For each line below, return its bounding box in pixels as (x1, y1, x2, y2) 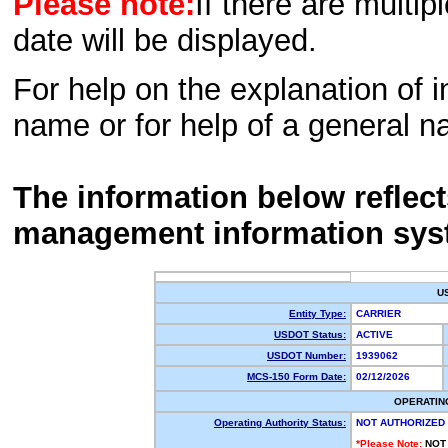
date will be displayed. (13, 23, 317, 59)
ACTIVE (356, 329, 399, 340)
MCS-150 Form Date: (247, 371, 346, 382)
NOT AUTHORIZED (356, 417, 445, 428)
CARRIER (356, 308, 407, 319)
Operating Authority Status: (214, 417, 346, 428)
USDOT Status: (274, 329, 346, 340)
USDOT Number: (267, 350, 346, 361)
